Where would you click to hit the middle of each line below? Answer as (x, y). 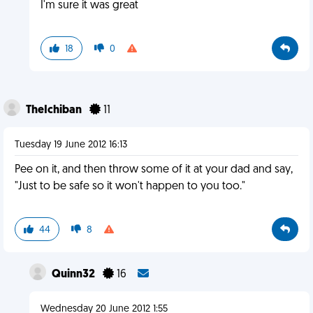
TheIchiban (55, 110)
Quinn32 (74, 275)
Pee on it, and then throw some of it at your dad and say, (154, 170)
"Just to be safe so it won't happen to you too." (130, 187)
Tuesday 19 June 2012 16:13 (71, 145)
